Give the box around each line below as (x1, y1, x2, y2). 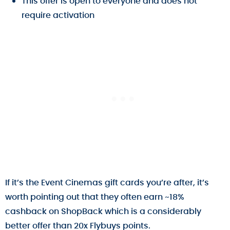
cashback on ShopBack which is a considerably (5, 205, 201, 218)
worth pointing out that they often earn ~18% (5, 191, 184, 203)
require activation (22, 9, 94, 22)
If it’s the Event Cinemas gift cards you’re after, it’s (5, 177, 209, 189)
